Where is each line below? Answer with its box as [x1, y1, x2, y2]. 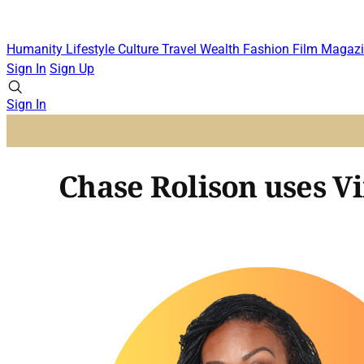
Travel [162, 41, 200, 58]
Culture [118, 41, 162, 58]
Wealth [200, 41, 243, 58]
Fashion [243, 41, 292, 58]
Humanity [6, 41, 66, 58]
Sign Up [50, 61, 94, 77]
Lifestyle [66, 41, 118, 58]
